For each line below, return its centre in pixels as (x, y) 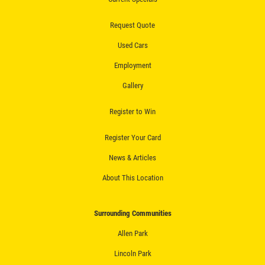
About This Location (132, 177)
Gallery (132, 85)
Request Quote (132, 25)
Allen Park (132, 233)
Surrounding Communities (132, 213)
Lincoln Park (132, 253)
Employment (132, 65)
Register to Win (132, 111)
